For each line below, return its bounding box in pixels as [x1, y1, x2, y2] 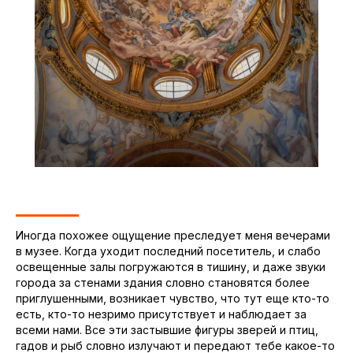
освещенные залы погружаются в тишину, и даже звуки [16, 260, 325, 274]
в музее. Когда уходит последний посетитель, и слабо [16, 244, 321, 258]
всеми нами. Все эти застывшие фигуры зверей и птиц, [16, 323, 318, 337]
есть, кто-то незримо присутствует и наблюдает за [16, 307, 307, 321]
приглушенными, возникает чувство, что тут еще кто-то [16, 292, 329, 306]
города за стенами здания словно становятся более [16, 276, 310, 290]
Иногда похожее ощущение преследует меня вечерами [16, 229, 330, 243]
